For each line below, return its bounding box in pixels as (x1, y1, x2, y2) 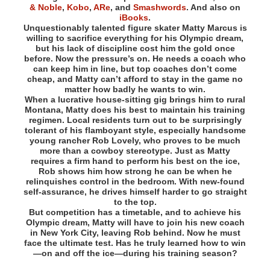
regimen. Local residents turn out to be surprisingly (28, 115, 242, 125)
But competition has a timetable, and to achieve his (29, 207, 241, 217)
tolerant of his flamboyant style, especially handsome (24, 125, 246, 135)
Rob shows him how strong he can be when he (38, 166, 232, 176)
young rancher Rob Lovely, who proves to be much (30, 136, 240, 145)
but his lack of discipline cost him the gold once (35, 43, 235, 53)
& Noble (30, 2, 62, 12)
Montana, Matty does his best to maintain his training (25, 105, 245, 115)
